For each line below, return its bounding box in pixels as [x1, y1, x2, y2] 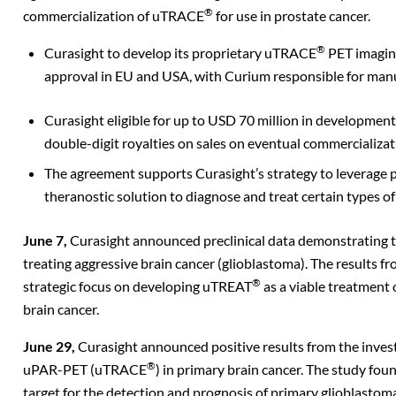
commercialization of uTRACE [23, 7, 204, 24]
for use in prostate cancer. [213, 7, 370, 24]
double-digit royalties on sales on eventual [44, 134, 303, 151]
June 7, [23, 232, 70, 248]
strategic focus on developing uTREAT [23, 278, 252, 294]
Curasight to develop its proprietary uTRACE [44, 44, 316, 61]
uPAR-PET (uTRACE [23, 361, 147, 377]
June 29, [23, 338, 78, 354]
